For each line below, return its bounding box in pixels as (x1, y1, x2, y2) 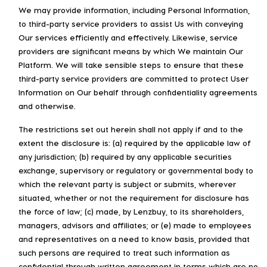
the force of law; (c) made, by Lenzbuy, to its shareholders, (18, 206, 244, 216)
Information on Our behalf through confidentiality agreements (18, 87, 257, 97)
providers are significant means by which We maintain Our (18, 46, 243, 55)
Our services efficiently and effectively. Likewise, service (18, 32, 238, 42)
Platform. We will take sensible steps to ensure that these (18, 60, 244, 69)
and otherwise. (18, 101, 76, 110)
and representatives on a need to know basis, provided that (18, 234, 250, 243)
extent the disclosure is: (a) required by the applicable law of (18, 138, 251, 147)
